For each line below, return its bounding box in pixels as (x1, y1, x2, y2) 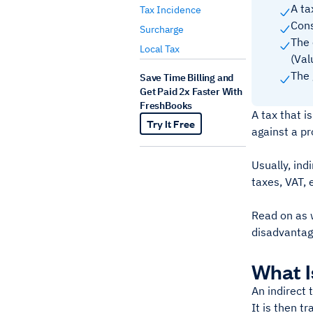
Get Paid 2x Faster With (140, 85, 242, 98)
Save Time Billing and (140, 71, 234, 84)
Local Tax (140, 43, 180, 55)
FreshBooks (140, 99, 193, 112)
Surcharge (140, 23, 184, 36)
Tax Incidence (140, 3, 201, 16)
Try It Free (147, 116, 195, 131)
